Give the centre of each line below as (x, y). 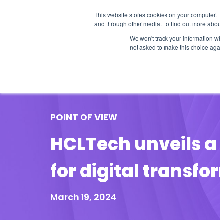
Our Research (116, 58)
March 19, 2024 (83, 197)
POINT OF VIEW (84, 117)
